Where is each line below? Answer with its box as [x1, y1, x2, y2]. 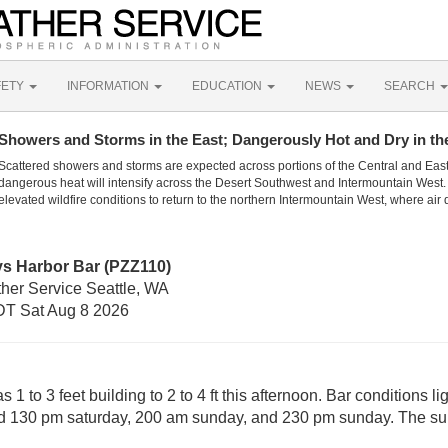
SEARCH [384, 79, 438, 93]
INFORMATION [67, 79, 152, 93]
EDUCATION [192, 79, 265, 93]
